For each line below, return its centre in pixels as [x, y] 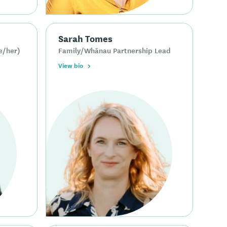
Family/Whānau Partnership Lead [115, 50]
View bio [71, 65]
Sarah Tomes [86, 38]
